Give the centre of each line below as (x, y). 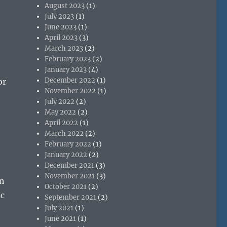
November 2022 (70, 91)
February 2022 (68, 144)
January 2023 (66, 69)
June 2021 (61, 218)
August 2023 (65, 6)
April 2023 (61, 37)
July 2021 (59, 208)
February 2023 (68, 59)
